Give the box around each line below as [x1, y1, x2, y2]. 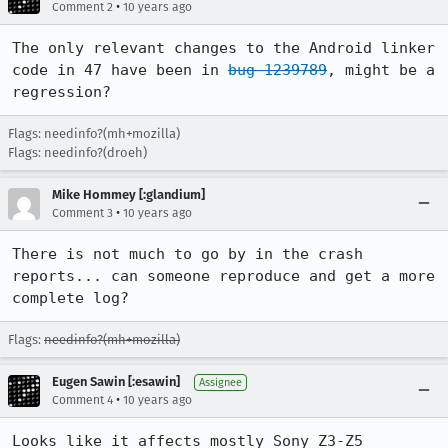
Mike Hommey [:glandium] [52, 187, 205, 202]
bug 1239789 [228, 61, 327, 79]
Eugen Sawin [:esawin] [52, 374, 180, 389]
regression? [12, 83, 111, 101]
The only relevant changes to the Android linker [12, 39, 435, 57]
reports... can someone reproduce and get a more [12, 267, 435, 285]
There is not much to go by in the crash [12, 245, 363, 263]
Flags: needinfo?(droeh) [8, 145, 147, 160]
